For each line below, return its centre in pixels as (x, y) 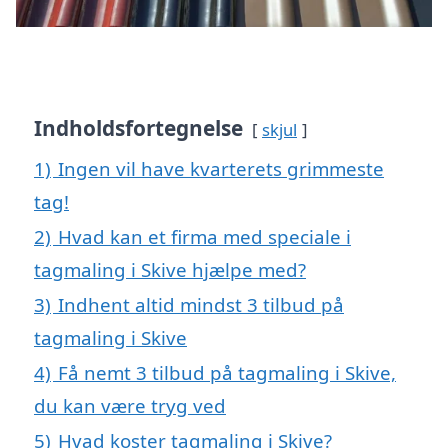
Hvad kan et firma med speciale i (204, 236)
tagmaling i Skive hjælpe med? (170, 269)
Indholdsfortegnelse (138, 127)
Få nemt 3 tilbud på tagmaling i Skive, (227, 372)
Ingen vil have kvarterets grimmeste (221, 168)
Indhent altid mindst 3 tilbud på (201, 304)
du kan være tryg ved (130, 405)
